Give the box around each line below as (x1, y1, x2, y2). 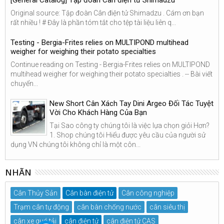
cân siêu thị (149, 203, 185, 211)
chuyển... (10, 79, 38, 87)
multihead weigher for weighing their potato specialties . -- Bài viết (10, 69, 212, 78)
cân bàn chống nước (77, 203, 141, 211)
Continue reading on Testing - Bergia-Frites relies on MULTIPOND (10, 60, 210, 68)
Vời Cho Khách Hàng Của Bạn (49, 107, 147, 117)
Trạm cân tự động (13, 203, 69, 211)
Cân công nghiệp (121, 189, 174, 197)
